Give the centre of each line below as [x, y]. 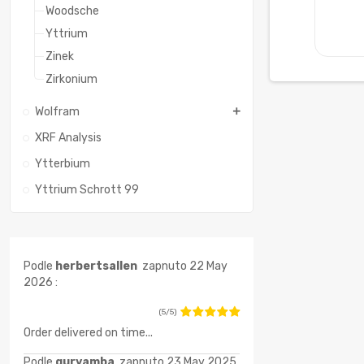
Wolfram [57, 111]
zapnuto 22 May [183, 266]
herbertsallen [97, 266]
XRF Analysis [68, 137]
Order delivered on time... [88, 333]
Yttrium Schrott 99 [87, 189]
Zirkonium [71, 79]
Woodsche [72, 11]
